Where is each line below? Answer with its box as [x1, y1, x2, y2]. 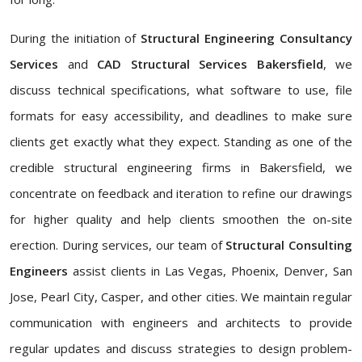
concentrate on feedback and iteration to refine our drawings [10, 185, 352, 202]
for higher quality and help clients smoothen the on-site [10, 211, 352, 228]
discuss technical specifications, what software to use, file [10, 82, 352, 99]
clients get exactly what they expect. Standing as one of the [10, 133, 352, 150]
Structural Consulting [225, 237, 353, 254]
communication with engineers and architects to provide [10, 314, 352, 331]
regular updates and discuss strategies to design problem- [10, 340, 352, 357]
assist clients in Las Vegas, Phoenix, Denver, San [72, 263, 352, 280]
